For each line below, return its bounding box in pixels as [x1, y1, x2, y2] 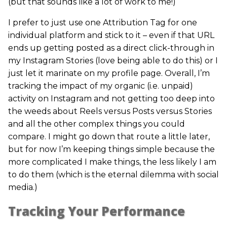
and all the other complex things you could [8, 119, 185, 129]
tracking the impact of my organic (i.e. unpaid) [8, 81, 193, 91]
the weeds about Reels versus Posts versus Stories [8, 106, 212, 116]
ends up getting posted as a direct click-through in [8, 43, 214, 53]
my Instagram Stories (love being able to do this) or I [8, 55, 218, 65]
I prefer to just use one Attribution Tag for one [8, 17, 197, 27]
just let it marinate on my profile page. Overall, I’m [8, 68, 210, 78]
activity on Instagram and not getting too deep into [8, 93, 215, 103]
